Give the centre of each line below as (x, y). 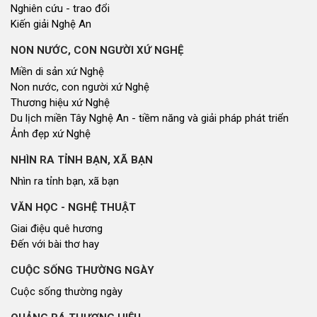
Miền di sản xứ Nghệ (57, 71)
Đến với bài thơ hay (55, 244)
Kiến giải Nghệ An (51, 24)
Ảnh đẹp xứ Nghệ (51, 133)
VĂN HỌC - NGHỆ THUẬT (73, 207)
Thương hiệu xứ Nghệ (60, 102)
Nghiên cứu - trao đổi (60, 8)
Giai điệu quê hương (57, 228)
